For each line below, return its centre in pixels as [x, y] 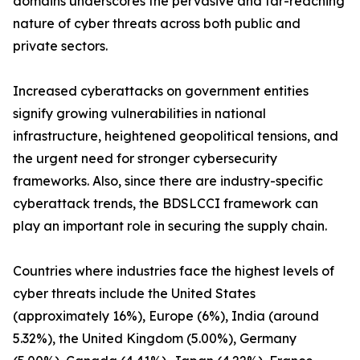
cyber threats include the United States [134, 294]
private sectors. [60, 46]
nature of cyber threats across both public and [157, 24]
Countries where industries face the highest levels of [174, 271]
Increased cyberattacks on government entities [161, 91]
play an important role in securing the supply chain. [170, 226]
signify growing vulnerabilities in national [139, 114]
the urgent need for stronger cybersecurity [145, 159]
